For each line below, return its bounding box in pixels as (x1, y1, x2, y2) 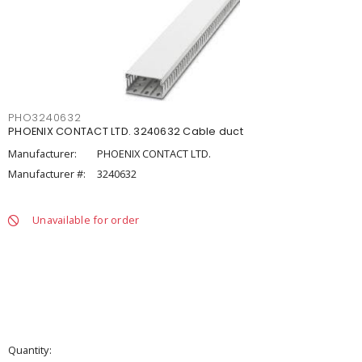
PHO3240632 (8, 111, 82, 124)
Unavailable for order (32, 213, 140, 227)
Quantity (8, 343, 48, 357)
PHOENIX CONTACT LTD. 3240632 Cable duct (8, 124, 243, 138)
